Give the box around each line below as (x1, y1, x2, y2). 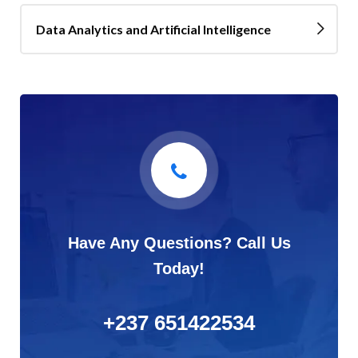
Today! (153, 259, 205, 277)
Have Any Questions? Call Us (67, 233, 291, 252)
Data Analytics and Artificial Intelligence (36, 21, 271, 37)
